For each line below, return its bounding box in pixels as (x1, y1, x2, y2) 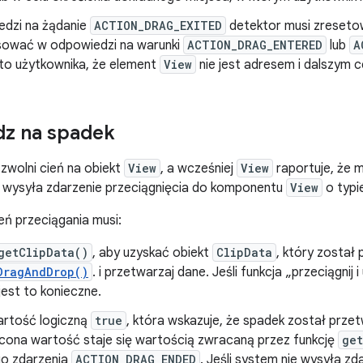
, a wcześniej (160, 160, 237, 177)
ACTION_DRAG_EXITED (94, 18, 222, 33)
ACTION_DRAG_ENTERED (187, 37, 322, 53)
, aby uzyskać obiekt (92, 245, 212, 261)
